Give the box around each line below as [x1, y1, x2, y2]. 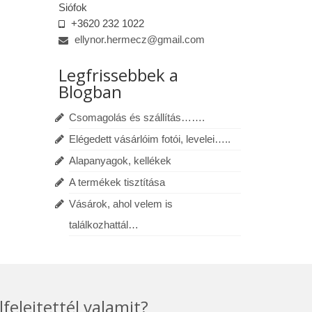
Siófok [58, 1, 87, 13]
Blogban [58, 80, 122, 103]
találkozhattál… [68, 219, 139, 231]
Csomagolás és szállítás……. [68, 111, 205, 123]
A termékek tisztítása [68, 176, 165, 188]
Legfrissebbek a [58, 63, 178, 86]
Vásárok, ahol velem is [68, 198, 173, 210]
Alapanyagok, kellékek [68, 155, 171, 166]
